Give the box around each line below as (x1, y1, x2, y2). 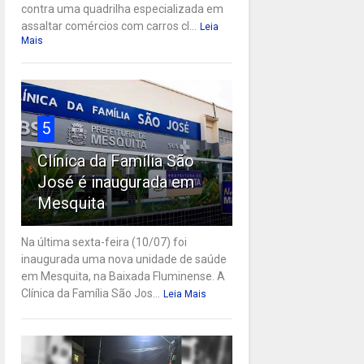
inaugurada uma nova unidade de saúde (20, 253, 227, 266)
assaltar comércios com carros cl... (20, 19, 197, 33)
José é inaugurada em (37, 172, 194, 193)
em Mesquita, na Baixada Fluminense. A (20, 270, 225, 284)
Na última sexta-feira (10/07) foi (20, 236, 187, 249)
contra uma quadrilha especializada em (20, 2, 223, 16)
